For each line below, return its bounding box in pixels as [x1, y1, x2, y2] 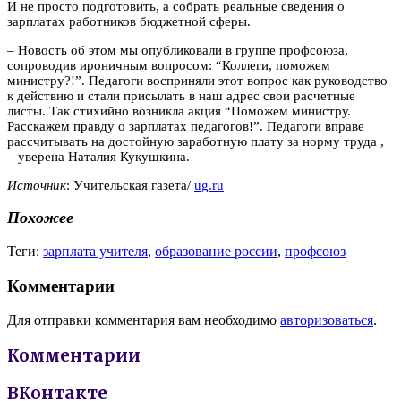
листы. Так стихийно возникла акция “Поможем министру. [7, 103, 351, 118]
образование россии [155, 243, 277, 259]
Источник [7, 177, 66, 192]
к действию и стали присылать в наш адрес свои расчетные [7, 88, 355, 103]
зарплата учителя [43, 243, 148, 259]
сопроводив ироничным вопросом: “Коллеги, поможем [7, 57, 330, 73]
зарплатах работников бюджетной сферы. [7, 13, 251, 29]
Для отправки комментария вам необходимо [7, 312, 280, 328]
